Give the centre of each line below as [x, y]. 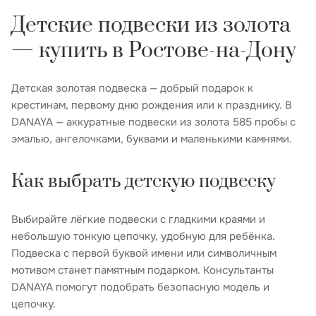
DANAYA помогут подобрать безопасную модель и [140, 287]
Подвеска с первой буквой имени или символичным [144, 253]
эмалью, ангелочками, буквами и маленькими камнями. [152, 139]
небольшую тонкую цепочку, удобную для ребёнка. [143, 236]
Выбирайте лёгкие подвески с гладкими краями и [138, 219]
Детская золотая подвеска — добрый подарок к [132, 88]
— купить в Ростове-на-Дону [154, 50]
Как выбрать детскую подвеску [144, 181]
